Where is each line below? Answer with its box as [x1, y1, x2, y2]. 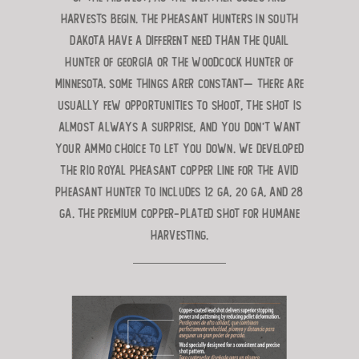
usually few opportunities [57, 99, 197, 113]
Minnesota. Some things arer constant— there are [54, 78, 305, 91]
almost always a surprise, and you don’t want [58, 121, 301, 135]
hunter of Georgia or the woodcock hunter [65, 56, 284, 70]
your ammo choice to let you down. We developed [54, 143, 305, 156]
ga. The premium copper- [59, 208, 180, 221]
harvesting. [150, 229, 209, 243]
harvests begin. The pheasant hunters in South [60, 13, 299, 26]
